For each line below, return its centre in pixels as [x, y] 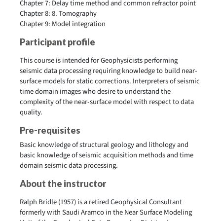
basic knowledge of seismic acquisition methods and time [107, 155]
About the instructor [63, 184]
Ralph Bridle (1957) [48, 202]
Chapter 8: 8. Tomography [58, 14]
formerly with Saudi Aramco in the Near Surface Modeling [106, 212]
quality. [31, 112]
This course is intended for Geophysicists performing [99, 60]
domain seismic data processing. [69, 166]
